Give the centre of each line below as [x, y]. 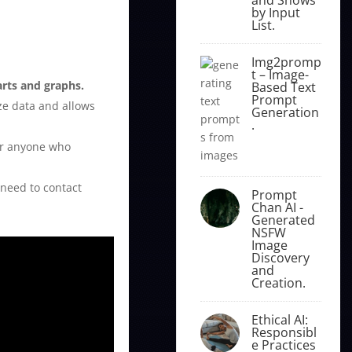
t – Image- [280, 74]
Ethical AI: [279, 319]
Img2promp [286, 62]
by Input [275, 12]
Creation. [278, 282]
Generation [285, 112]
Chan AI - [277, 207]
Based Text [283, 87]
